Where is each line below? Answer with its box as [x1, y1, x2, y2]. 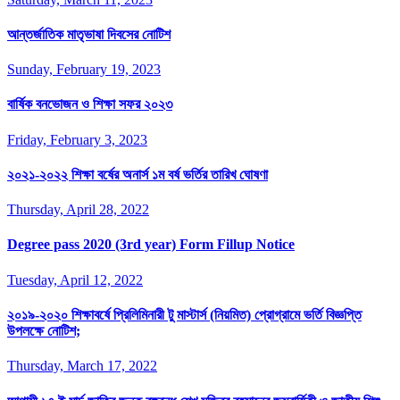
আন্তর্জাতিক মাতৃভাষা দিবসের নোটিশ [7, 26, 171, 42]
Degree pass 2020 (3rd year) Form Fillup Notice [7, 237, 295, 253]
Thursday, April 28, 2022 [7, 202, 149, 218]
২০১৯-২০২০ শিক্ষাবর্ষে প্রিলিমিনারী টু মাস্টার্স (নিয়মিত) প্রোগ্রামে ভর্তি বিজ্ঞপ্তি [7, 306, 362, 322]
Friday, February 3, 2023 [7, 131, 147, 147]
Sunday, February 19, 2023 [7, 62, 161, 78]
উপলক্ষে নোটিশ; [7, 322, 80, 338]
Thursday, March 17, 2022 [7, 358, 157, 374]
